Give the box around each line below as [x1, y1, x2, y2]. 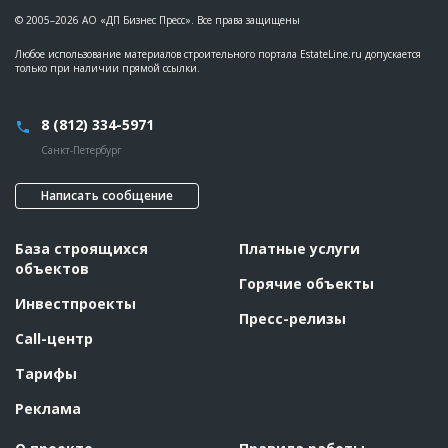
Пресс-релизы [239, 309, 346, 328]
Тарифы [15, 364, 77, 383]
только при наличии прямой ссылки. [15, 61, 200, 75]
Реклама [15, 399, 81, 418]
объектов [15, 259, 89, 278]
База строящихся [15, 239, 148, 258]
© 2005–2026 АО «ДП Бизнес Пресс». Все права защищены [15, 13, 300, 27]
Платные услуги [239, 239, 360, 258]
